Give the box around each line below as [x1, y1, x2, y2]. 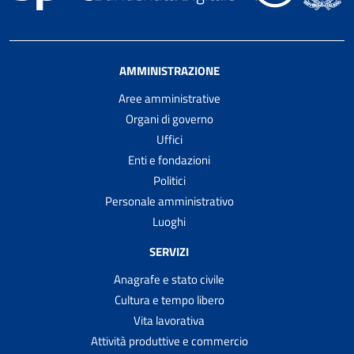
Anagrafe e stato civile [114, 269, 224, 288]
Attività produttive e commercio [90, 331, 248, 350]
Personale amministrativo [104, 192, 234, 211]
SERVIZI [149, 242, 189, 261]
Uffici [156, 130, 183, 149]
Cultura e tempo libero [114, 290, 224, 309]
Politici [153, 171, 186, 190]
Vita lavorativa [134, 311, 205, 330]
